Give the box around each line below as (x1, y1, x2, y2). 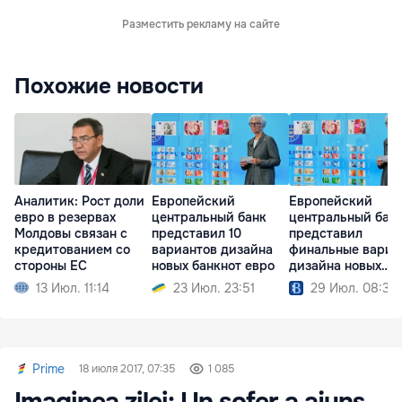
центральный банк (152, 208, 267, 225)
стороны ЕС (14, 257, 87, 274)
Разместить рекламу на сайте (122, 17, 280, 32)
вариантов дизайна (152, 240, 273, 258)
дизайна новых (289, 257, 381, 274)
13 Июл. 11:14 (36, 279, 109, 296)
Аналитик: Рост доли (14, 192, 144, 209)
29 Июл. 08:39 (310, 279, 398, 296)
